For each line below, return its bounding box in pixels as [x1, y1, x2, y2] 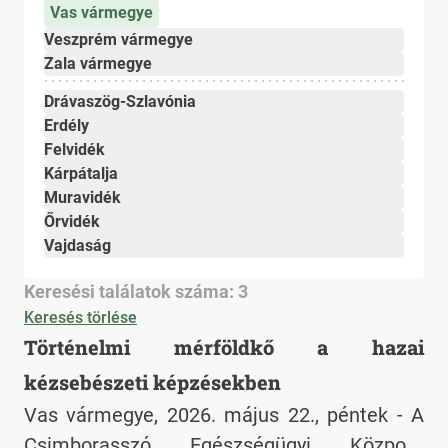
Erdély [44, 116, 89, 136]
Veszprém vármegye [44, 30, 193, 50]
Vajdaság [44, 236, 111, 256]
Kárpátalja [44, 164, 118, 184]
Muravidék [44, 188, 121, 208]
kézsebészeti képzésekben [24, 369, 281, 396]
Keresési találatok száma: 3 [24, 281, 248, 303]
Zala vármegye [44, 54, 152, 74]
